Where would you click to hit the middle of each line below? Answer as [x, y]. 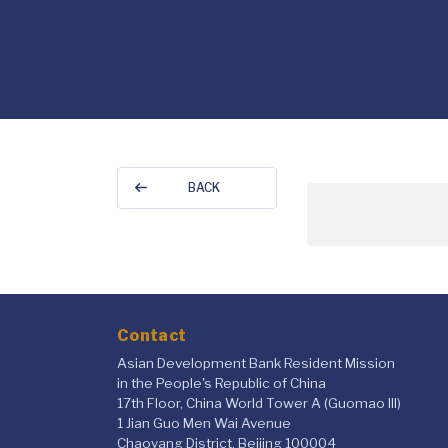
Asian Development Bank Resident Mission [256, 362]
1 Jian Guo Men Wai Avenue [204, 422]
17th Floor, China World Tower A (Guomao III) [259, 402]
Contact [152, 335]
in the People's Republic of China [221, 382]
